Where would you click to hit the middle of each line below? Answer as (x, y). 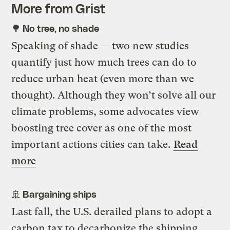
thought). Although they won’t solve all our (114, 95)
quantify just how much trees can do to (104, 62)
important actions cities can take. (92, 144)
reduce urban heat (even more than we (103, 79)
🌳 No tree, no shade (55, 28)
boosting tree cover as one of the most (102, 128)
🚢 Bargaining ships (54, 194)
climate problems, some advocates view (106, 111)
